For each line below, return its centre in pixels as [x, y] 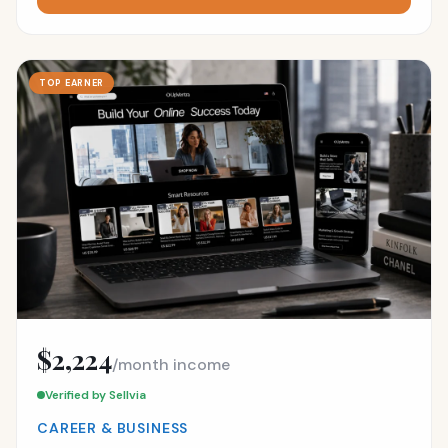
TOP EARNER [72, 83]
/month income [171, 364]
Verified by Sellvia [95, 394]
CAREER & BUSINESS [113, 427]
